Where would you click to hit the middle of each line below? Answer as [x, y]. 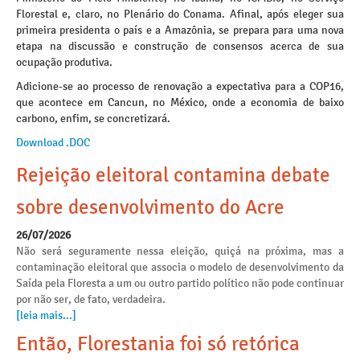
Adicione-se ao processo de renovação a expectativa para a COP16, [180, 86]
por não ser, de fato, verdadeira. [91, 299]
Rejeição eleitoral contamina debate [173, 175]
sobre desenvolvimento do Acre [150, 207]
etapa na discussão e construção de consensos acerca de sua [180, 46]
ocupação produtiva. [64, 62]
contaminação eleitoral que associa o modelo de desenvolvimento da [180, 267]
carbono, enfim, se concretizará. [93, 119]
